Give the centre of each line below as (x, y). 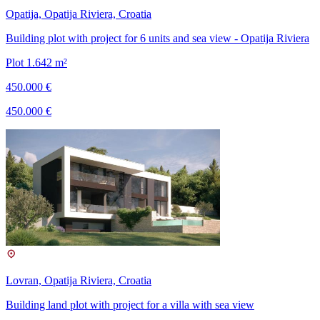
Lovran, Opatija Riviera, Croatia (79, 280)
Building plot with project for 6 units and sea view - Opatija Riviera (157, 39)
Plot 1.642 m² (36, 63)
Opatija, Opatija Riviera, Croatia (79, 14)
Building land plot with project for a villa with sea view (130, 304)
